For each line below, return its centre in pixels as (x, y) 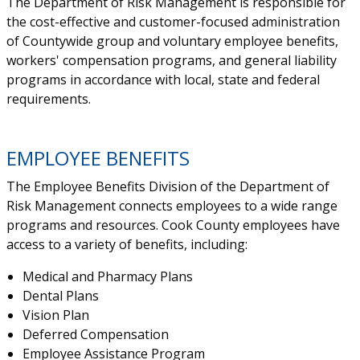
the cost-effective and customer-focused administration (173, 22)
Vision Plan (55, 315)
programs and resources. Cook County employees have (173, 225)
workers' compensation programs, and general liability (171, 60)
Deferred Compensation (95, 334)
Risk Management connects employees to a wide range (172, 206)
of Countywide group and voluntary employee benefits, (172, 41)
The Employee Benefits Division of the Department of (168, 186)
